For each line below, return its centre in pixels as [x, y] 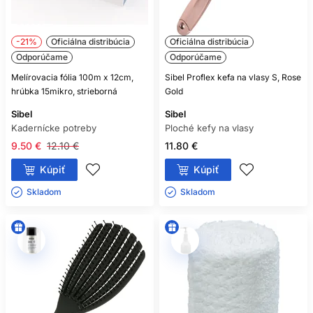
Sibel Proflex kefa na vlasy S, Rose [233, 78]
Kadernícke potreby [54, 128]
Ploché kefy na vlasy [209, 128]
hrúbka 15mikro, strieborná [64, 92]
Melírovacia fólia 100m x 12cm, [72, 78]
